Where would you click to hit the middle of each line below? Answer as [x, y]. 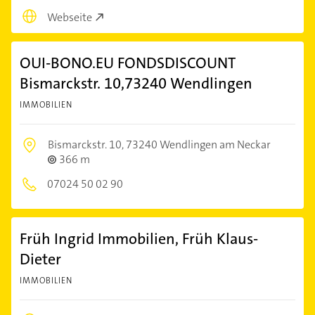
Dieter [40, 259]
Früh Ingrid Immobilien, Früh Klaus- [139, 238]
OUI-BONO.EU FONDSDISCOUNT [128, 63]
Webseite [70, 17]
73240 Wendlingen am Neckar [198, 144]
